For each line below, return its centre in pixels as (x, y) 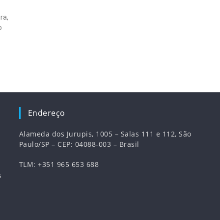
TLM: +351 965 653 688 (59, 164)
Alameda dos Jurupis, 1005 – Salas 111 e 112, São (105, 134)
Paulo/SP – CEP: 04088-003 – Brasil (79, 144)
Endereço (46, 113)
